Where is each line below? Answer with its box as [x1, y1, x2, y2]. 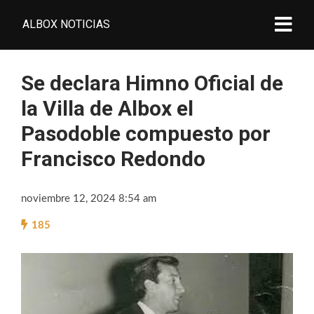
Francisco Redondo [21, 146, 205, 171]
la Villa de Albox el [21, 96, 193, 121]
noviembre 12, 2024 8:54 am [21, 193, 156, 204]
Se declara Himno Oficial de [21, 71, 283, 95]
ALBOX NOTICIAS [22, 18, 110, 31]
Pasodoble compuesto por [21, 121, 271, 146]
